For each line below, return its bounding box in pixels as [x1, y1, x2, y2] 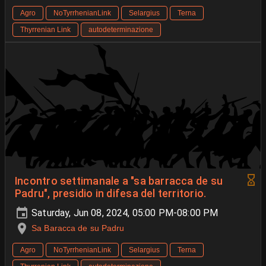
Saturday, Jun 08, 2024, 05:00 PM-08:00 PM [29, 207, 218, 218]
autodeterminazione [88, 25, 153, 34]
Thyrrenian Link [20, 25, 71, 34]
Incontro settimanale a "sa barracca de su [15, 175, 223, 187]
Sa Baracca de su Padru [31, 223, 125, 233]
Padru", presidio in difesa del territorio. [15, 187, 207, 199]
